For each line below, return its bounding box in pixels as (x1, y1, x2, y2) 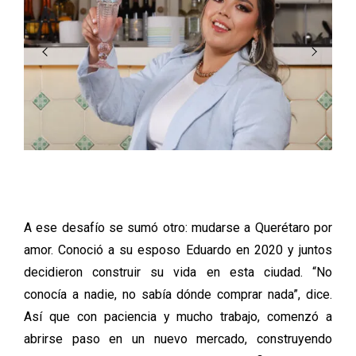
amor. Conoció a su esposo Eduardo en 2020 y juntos (24, 242, 332, 257)
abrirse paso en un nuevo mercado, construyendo (24, 331, 332, 346)
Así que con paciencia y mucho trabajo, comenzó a (24, 308, 332, 324)
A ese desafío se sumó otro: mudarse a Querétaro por (24, 219, 332, 235)
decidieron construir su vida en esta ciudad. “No (24, 264, 332, 280)
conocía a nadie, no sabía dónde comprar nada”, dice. (24, 286, 332, 302)
